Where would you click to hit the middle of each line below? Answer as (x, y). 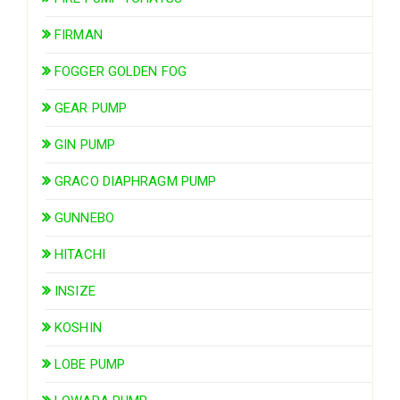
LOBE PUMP (90, 364)
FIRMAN (79, 34)
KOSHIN (78, 327)
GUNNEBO (84, 217)
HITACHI (80, 254)
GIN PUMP (85, 144)
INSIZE (75, 291)
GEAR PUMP (91, 108)
